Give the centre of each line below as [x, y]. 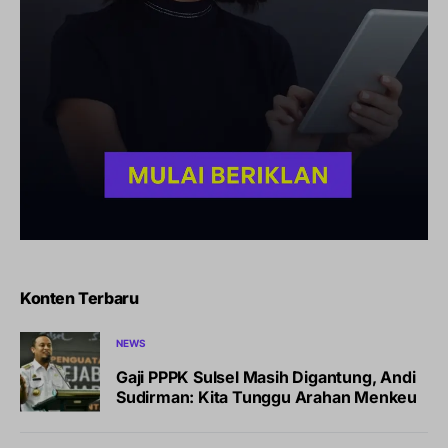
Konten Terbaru [79, 297]
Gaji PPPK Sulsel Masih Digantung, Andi [266, 377]
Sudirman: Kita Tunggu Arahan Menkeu [266, 397]
